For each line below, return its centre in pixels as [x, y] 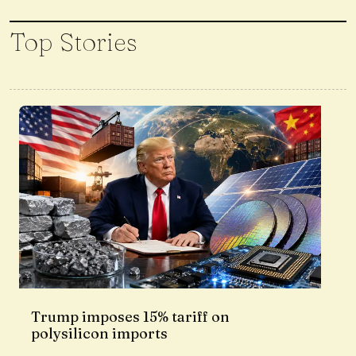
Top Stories [74, 42]
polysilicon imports [99, 334]
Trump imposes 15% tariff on [130, 317]
